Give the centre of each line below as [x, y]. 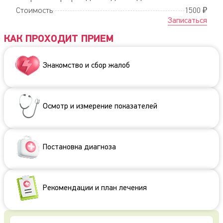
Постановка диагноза [79, 147]
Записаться [187, 21]
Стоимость [34, 11]
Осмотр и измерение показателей [100, 106]
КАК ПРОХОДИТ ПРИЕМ [59, 39]
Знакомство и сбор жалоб [86, 65]
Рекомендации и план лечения [95, 188]
